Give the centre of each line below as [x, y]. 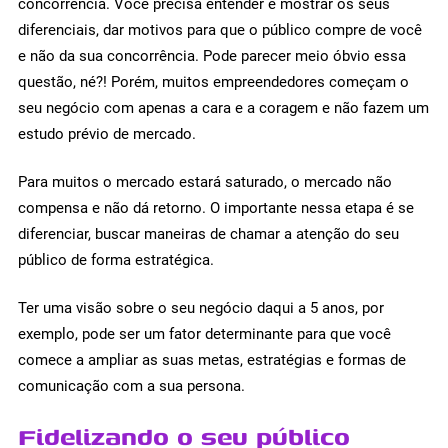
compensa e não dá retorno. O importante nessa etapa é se [216, 207]
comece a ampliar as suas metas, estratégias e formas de [212, 359]
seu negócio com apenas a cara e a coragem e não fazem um [223, 107]
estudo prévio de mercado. [107, 133]
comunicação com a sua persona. [131, 385]
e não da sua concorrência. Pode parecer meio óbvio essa [212, 55]
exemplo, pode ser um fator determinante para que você [204, 333]
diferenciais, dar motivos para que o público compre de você [220, 29]
